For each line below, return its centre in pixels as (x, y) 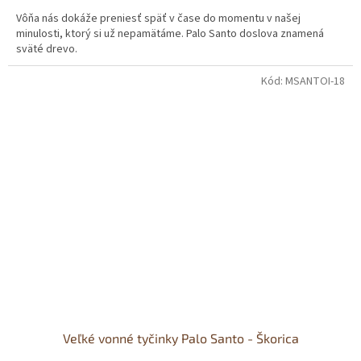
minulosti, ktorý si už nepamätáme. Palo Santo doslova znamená (170, 34)
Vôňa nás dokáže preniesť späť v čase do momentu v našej (158, 19)
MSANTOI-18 (315, 82)
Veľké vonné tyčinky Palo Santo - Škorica (180, 338)
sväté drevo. (47, 50)
